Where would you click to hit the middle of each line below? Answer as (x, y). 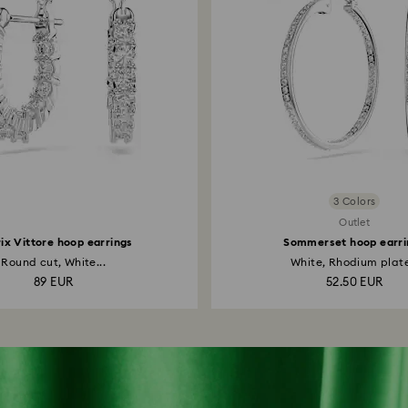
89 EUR (54, 283)
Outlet (354, 223)
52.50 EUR (354, 283)
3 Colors (355, 201)
